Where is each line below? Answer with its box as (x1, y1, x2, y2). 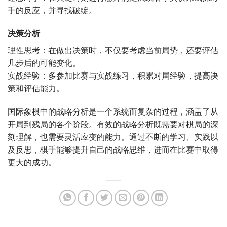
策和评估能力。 (8, 84, 64, 93)
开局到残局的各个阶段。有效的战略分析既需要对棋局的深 (8, 120, 218, 129)
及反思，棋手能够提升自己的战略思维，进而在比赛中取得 (8, 145, 218, 154)
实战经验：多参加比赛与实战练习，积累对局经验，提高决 (8, 71, 218, 80)
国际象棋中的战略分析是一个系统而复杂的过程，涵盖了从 (8, 107, 218, 116)
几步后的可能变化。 (8, 59, 81, 67)
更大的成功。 (8, 158, 56, 167)
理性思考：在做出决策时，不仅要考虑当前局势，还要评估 (8, 46, 218, 55)
